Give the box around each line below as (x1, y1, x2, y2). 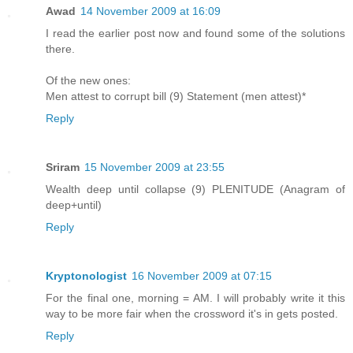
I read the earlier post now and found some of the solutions (46, 27, 345, 40)
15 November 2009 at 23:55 (84, 161, 225, 174)
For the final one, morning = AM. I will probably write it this (46, 292, 345, 305)
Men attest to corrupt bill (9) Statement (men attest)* (46, 90, 306, 103)
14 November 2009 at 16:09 (80, 5, 221, 18)
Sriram (46, 161, 80, 174)
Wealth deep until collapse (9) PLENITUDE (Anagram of (46, 183, 345, 196)
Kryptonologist (46, 269, 127, 283)
